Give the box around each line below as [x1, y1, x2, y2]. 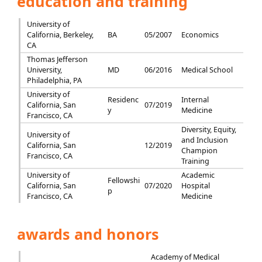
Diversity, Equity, [181, 125, 237, 135]
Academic [181, 170, 215, 180]
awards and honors [13, 224, 160, 244]
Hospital [181, 181, 211, 191]
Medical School [181, 65, 233, 75]
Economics [181, 30, 219, 40]
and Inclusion [181, 135, 229, 145]
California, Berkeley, [26, 30, 94, 40]
